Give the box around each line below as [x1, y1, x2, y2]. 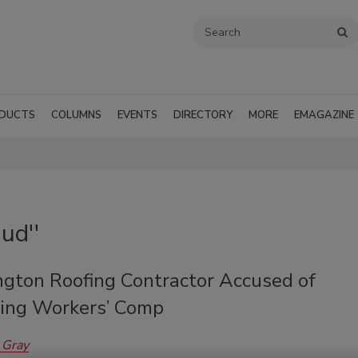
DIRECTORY [173, 108, 233, 123]
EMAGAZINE [294, 108, 354, 123]
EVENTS [117, 108, 157, 123]
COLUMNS [51, 108, 101, 123]
